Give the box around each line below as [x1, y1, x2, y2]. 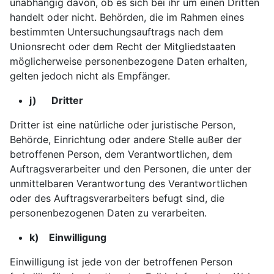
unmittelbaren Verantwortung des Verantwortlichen [10, 177, 247, 190]
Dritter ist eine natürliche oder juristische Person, [10, 119, 235, 131]
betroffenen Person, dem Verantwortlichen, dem [10, 148, 232, 160]
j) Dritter [29, 94, 83, 106]
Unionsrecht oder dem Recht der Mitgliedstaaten [10, 40, 235, 53]
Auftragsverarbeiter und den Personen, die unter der [10, 163, 251, 175]
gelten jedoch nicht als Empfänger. [10, 70, 170, 82]
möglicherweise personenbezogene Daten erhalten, [10, 55, 247, 67]
